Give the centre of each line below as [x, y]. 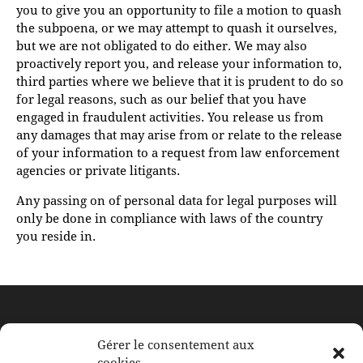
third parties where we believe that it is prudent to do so [180, 81]
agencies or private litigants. [98, 171]
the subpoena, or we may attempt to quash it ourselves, [177, 28]
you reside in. [56, 236]
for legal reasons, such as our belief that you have [161, 99]
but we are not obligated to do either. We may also [162, 46]
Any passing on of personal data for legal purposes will [177, 201]
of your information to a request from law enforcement [178, 153]
